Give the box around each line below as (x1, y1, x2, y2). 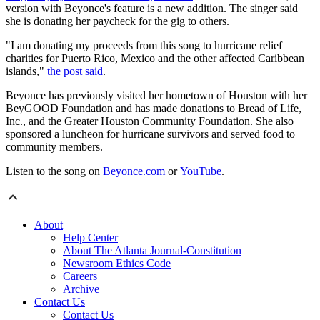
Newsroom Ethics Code (63, 257, 171, 270)
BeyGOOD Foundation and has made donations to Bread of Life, (6, 102, 301, 115)
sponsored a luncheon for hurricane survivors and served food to (6, 128, 295, 141)
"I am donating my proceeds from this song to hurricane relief (6, 39, 282, 52)
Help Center (63, 231, 118, 244)
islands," (6, 65, 47, 78)
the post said (47, 65, 103, 78)
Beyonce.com (103, 165, 165, 178)
